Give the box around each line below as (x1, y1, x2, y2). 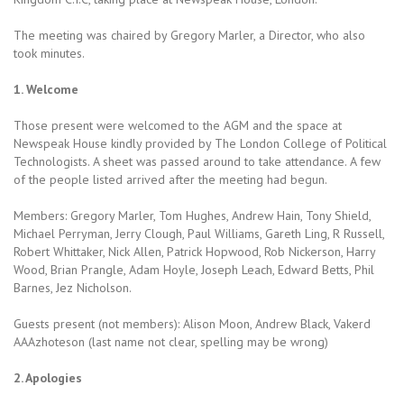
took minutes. (14, 45, 85, 62)
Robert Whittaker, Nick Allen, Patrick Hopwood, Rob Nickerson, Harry (14, 243, 375, 261)
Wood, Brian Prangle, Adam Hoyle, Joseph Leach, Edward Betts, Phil (14, 262, 374, 279)
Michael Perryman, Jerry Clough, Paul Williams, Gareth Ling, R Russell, (14, 225, 384, 243)
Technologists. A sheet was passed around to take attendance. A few (14, 153, 381, 170)
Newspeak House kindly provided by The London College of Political (14, 135, 387, 152)
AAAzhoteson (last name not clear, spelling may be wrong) (14, 334, 328, 351)
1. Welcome (14, 81, 78, 98)
